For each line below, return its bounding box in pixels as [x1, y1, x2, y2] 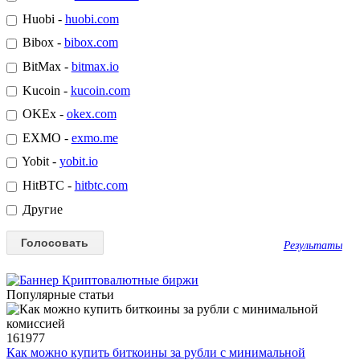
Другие [18, 202, 63, 216]
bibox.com [63, 35, 118, 50]
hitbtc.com [74, 178, 128, 192]
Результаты [283, 239, 342, 252]
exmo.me [71, 130, 118, 145]
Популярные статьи [6, 287, 114, 301]
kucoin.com [70, 83, 130, 97]
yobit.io [59, 154, 98, 169]
